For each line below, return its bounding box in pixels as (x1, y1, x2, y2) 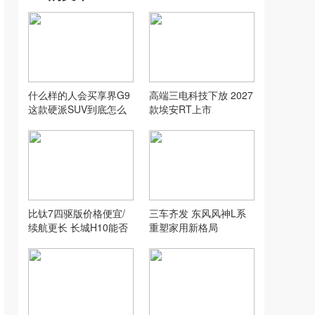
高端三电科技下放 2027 (149, 88, 253, 102)
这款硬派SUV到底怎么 (28, 102, 127, 116)
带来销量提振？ (28, 234, 97, 248)
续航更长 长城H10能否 (28, 220, 128, 234)
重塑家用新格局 (149, 220, 218, 234)
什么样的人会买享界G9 (28, 88, 130, 102)
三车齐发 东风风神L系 (149, 206, 246, 220)
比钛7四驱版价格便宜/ (28, 206, 125, 220)
